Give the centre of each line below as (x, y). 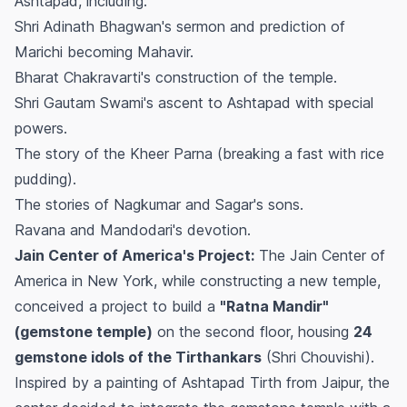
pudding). (45, 179)
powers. (41, 129)
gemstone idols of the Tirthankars (138, 357)
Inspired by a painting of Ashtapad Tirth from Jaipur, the (202, 383)
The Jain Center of (320, 256)
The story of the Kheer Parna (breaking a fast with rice (199, 154)
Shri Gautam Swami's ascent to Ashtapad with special (194, 103)
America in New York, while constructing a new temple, (198, 281)
